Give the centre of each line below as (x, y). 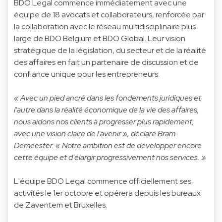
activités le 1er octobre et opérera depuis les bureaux (107, 193)
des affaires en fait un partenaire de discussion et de (106, 62)
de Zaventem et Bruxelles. (60, 205)
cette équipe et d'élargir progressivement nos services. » (110, 157)
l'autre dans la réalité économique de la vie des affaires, (107, 110)
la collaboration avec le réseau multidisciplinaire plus (105, 26)
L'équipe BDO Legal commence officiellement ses (103, 181)
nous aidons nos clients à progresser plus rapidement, (104, 121)
